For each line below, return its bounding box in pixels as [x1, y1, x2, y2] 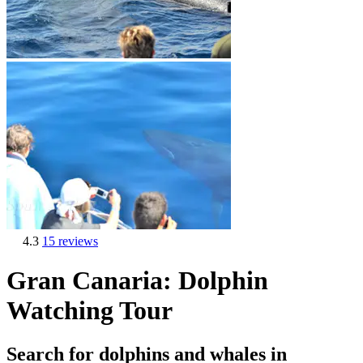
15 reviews [42, 234, 98, 248]
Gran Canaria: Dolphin [6, 266, 268, 296]
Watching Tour [6, 296, 173, 326]
